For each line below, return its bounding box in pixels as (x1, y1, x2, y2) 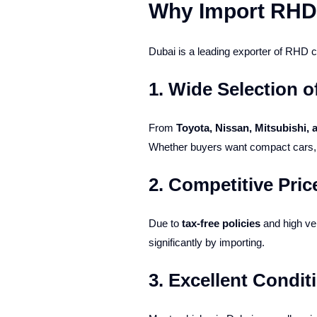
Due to (148, 217, 182, 229)
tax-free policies (181, 217, 260, 229)
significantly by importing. (148, 236, 265, 248)
